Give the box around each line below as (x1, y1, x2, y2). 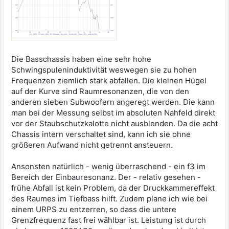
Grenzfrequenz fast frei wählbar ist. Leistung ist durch (11, 215, 206, 225)
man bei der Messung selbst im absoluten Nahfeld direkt (11, 108, 215, 118)
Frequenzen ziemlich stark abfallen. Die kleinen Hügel (11, 76, 207, 85)
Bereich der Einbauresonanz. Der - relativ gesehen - (11, 172, 201, 182)
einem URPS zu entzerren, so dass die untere (11, 204, 176, 214)
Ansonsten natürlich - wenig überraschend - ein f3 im (11, 162, 205, 171)
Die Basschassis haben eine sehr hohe (11, 54, 151, 64)
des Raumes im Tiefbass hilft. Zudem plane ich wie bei (11, 194, 208, 203)
